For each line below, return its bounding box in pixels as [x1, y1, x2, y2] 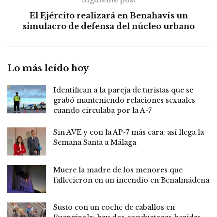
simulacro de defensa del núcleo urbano [22, 21, 195, 31]
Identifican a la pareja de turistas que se [53, 86, 193, 95]
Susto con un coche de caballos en [53, 202, 175, 212]
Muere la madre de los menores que [53, 165, 183, 174]
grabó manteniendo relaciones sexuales [53, 96, 195, 105]
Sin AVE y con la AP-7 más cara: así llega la [53, 128, 204, 137]
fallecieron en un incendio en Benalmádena [53, 175, 209, 185]
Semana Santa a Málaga [53, 138, 136, 147]
